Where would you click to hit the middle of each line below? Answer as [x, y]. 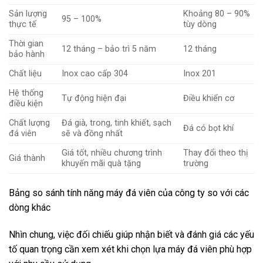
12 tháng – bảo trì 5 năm [109, 49]
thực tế [23, 24]
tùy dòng [200, 24]
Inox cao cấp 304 [95, 73]
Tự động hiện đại [94, 98]
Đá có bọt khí [209, 128]
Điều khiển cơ [209, 98]
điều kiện [26, 103]
